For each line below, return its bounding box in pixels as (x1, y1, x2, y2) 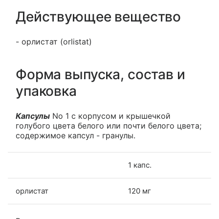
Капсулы (16, 111, 50, 121)
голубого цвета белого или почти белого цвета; (16, 121, 201, 131)
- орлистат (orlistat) (16, 37, 92, 46)
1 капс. (128, 160, 152, 170)
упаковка (16, 83, 77, 99)
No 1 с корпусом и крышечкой (50, 111, 171, 121)
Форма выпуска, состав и (16, 66, 185, 83)
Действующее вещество (16, 8, 181, 25)
